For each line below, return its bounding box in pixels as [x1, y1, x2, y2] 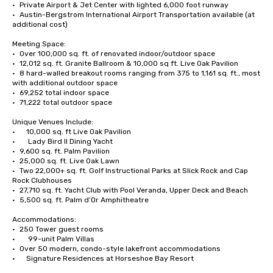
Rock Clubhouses [12, 176, 72, 185]
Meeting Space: [12, 40, 66, 49]
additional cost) [12, 20, 68, 29]
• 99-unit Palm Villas [12, 235, 94, 244]
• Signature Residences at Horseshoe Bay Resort [12, 254, 194, 263]
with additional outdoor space [12, 79, 118, 88]
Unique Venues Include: [12, 118, 93, 127]
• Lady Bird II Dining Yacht [12, 137, 115, 146]
